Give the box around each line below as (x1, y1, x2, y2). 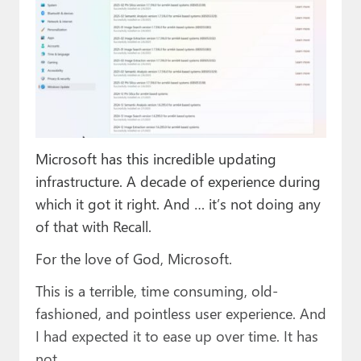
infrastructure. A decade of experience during (35, 170, 321, 191)
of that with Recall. (35, 215, 151, 236)
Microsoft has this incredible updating (35, 147, 276, 168)
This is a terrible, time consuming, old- (35, 280, 278, 301)
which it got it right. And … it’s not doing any (35, 193, 321, 214)
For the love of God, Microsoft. (35, 247, 232, 268)
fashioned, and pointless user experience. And (35, 302, 326, 323)
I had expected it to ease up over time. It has (35, 325, 318, 346)
